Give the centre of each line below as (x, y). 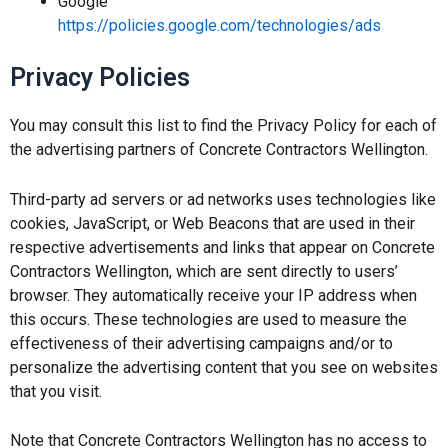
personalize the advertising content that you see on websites (224, 367)
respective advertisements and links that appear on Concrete (222, 247)
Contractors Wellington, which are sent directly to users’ (204, 271)
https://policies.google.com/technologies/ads (219, 26)
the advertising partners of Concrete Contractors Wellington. (219, 150)
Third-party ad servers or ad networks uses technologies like (223, 199)
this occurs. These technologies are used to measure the (208, 319)
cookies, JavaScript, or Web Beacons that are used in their (212, 223)
